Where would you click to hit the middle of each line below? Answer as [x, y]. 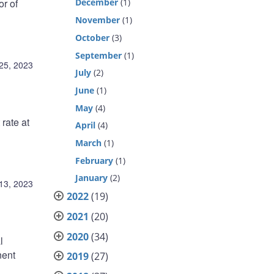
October [93, 37]
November [98, 20]
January [92, 178]
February [94, 160]
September [99, 55]
